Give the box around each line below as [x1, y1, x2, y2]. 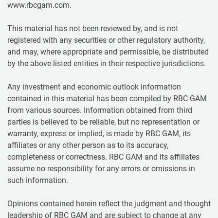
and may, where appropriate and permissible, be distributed [7, 47, 209, 56]
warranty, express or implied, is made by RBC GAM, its [7, 128, 191, 138]
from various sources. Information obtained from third [7, 105, 192, 115]
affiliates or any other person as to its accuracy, [7, 140, 168, 150]
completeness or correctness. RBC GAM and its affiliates [7, 152, 200, 162]
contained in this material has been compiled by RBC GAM [7, 93, 207, 103]
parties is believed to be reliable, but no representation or [7, 117, 200, 127]
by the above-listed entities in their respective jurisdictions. [7, 58, 206, 68]
